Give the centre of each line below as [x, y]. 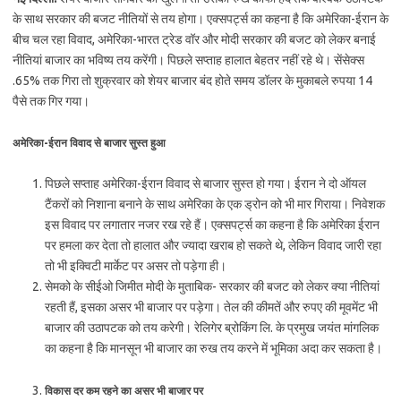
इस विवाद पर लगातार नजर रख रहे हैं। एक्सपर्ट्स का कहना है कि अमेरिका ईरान [212, 225]
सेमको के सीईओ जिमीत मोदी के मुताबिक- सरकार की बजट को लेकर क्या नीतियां [212, 286]
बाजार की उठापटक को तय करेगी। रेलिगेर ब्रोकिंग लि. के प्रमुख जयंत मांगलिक [212, 328]
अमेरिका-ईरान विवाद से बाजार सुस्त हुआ [89, 143]
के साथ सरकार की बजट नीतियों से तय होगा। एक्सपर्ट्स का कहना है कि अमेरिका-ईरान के [200, 19]
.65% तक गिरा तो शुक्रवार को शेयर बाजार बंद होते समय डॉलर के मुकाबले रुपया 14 [192, 81]
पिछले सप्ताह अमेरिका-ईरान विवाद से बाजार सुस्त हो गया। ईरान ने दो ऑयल [205, 183]
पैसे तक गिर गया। [51, 101]
